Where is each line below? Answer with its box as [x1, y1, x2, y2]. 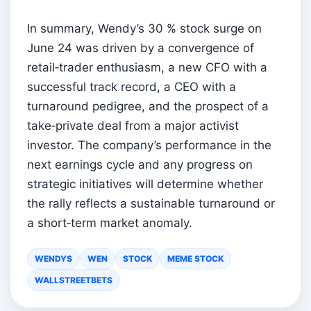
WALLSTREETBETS [35, 274, 112, 285]
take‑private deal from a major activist [27, 118, 239, 133]
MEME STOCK [167, 253, 224, 264]
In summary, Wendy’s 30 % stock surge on [27, 21, 262, 35]
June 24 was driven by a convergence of [27, 40, 254, 55]
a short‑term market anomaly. [27, 215, 192, 230]
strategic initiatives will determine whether [27, 176, 263, 191]
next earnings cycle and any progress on [27, 157, 253, 171]
